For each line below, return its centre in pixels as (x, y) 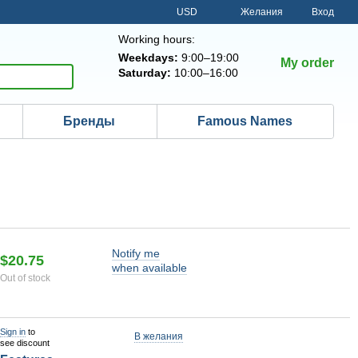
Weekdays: (148, 58)
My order (307, 63)
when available (149, 268)
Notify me (136, 253)
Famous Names (245, 121)
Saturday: (144, 73)
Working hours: (156, 39)
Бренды (89, 121)
